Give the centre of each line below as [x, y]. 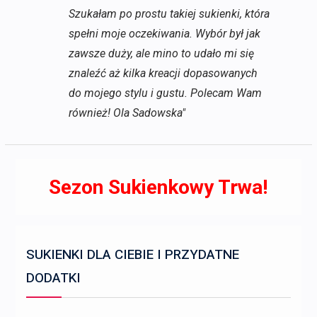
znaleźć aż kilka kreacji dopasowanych [163, 73]
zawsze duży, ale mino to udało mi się [161, 53]
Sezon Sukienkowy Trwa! [158, 187]
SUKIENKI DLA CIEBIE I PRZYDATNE [132, 254]
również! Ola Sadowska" [127, 113]
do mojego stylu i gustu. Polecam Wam [165, 93]
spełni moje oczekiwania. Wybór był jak [164, 33]
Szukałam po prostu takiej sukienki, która [169, 13]
